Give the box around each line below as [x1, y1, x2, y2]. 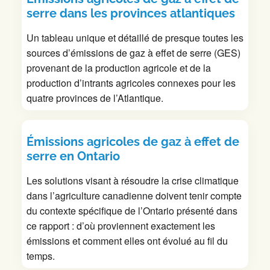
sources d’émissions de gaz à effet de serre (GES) [27, 46, 240, 60]
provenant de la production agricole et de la [27, 61, 211, 75]
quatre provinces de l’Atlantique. [27, 91, 163, 105]
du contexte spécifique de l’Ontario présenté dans [27, 204, 237, 218]
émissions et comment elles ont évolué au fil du [27, 234, 228, 248]
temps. [27, 249, 55, 263]
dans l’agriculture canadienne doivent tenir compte [27, 189, 242, 203]
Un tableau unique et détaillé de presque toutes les [27, 31, 243, 45]
